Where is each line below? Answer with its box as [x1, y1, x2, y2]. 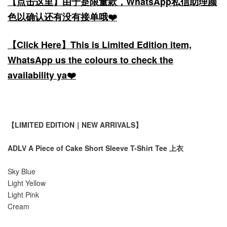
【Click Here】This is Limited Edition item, [8, 38, 192, 52]
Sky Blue [8, 166, 35, 177]
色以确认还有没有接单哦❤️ [8, 10, 117, 24]
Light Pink [8, 190, 39, 200]
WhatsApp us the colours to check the [8, 53, 173, 67]
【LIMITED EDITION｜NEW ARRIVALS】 [8, 120, 142, 130]
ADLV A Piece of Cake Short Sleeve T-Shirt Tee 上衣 [8, 143, 183, 154]
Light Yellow [8, 178, 46, 188]
